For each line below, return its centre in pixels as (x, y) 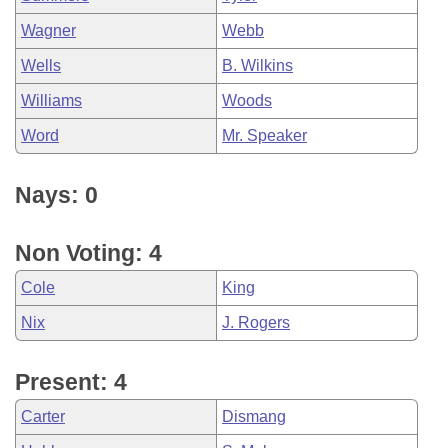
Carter (43, 416)
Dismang (254, 416)
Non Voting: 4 (88, 253)
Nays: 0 (56, 195)
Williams (51, 100)
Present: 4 (71, 382)
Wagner (48, 30)
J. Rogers (256, 322)
